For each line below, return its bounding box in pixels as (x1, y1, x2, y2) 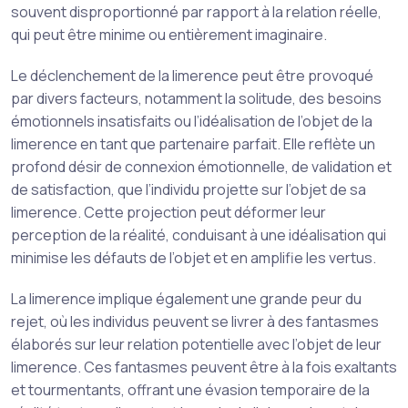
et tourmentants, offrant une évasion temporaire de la (11, 380, 370, 400)
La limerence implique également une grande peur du (11, 289, 362, 309)
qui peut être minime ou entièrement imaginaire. (11, 25, 327, 45)
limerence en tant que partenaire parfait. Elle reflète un (11, 134, 375, 154)
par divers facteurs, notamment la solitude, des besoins (11, 88, 382, 108)
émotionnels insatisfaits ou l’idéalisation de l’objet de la (11, 111, 372, 131)
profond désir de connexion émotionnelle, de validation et (11, 157, 392, 177)
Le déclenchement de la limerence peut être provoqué (11, 66, 373, 86)
